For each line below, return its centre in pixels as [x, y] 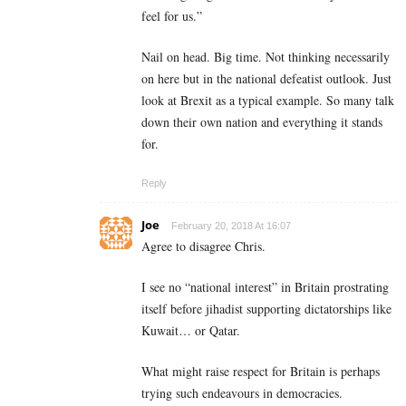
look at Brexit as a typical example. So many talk [268, 101]
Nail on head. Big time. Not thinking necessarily [266, 57]
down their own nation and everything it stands [262, 122]
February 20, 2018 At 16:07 [231, 226]
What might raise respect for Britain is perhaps [261, 372]
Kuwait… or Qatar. [191, 331]
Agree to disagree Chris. [203, 246]
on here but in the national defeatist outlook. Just [266, 79]
